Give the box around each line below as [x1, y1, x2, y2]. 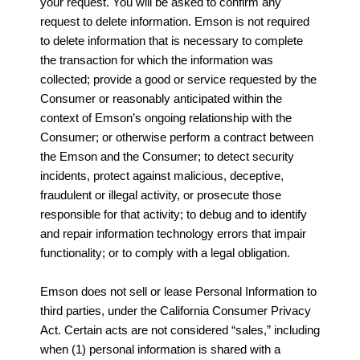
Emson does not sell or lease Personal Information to [40, 284, 317, 298]
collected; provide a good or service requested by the [40, 72, 317, 86]
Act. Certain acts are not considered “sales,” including [40, 322, 320, 337]
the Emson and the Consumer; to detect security [40, 149, 294, 163]
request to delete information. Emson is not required [40, 14, 309, 28]
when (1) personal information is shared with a [40, 342, 280, 356]
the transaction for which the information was [40, 52, 273, 67]
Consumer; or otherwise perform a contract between [40, 129, 313, 144]
